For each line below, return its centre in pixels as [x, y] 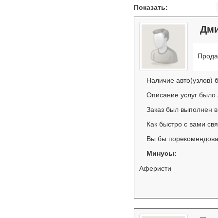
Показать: [151, 7]
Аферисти [155, 168]
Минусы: [162, 153]
